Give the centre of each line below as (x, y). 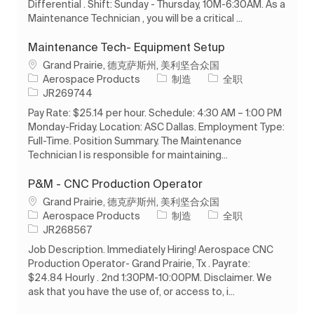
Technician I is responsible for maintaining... (128, 155)
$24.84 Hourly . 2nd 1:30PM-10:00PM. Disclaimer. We (150, 277)
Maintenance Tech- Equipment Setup (127, 47)
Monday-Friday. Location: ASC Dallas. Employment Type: (156, 127)
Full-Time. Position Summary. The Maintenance (135, 141)
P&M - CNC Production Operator (115, 183)
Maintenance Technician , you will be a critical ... (135, 18)
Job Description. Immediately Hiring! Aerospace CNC (151, 249)
